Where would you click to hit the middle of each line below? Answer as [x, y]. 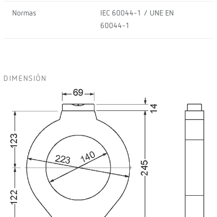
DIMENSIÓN [25, 79]
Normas [24, 14]
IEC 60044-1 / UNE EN [137, 14]
